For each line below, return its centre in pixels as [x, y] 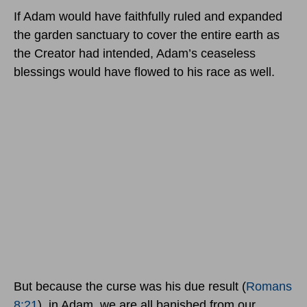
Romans [269, 287]
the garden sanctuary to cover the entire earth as [147, 35]
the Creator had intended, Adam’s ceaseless [135, 54]
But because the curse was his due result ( [130, 287]
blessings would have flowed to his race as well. [144, 72]
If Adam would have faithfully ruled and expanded [148, 17]
